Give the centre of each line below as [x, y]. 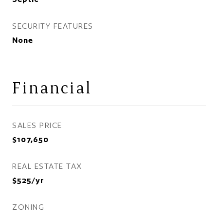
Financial [52, 87]
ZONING [28, 207]
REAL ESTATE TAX [47, 166]
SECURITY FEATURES [53, 26]
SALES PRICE [37, 125]
